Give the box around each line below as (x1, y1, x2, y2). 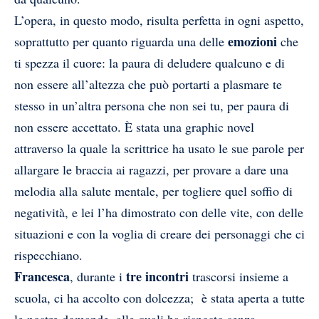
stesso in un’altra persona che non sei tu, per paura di (14, 96, 289, 114)
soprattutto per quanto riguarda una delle (14, 32, 228, 50)
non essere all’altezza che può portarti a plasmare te (14, 75, 282, 93)
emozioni (228, 31, 277, 51)
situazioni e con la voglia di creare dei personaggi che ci (14, 224, 305, 242)
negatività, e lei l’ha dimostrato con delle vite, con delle (14, 203, 303, 221)
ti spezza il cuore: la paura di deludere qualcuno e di (14, 53, 285, 71)
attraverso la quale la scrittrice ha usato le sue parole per (14, 139, 304, 157)
